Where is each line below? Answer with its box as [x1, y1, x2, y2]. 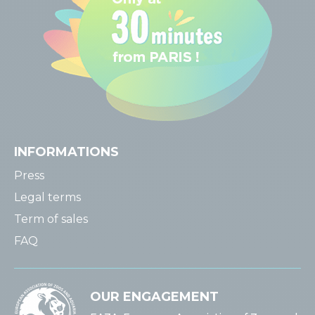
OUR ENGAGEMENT [90, 288, 219, 304]
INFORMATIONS [14, 144, 119, 160]
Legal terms [14, 191, 81, 204]
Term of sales [14, 212, 88, 226]
